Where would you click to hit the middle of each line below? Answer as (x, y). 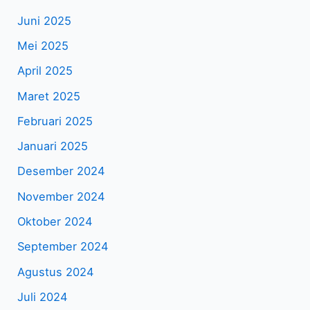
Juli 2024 (43, 297)
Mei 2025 (43, 45)
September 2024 (63, 247)
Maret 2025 (49, 96)
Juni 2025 (45, 20)
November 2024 (62, 196)
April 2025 (45, 71)
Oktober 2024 (55, 221)
